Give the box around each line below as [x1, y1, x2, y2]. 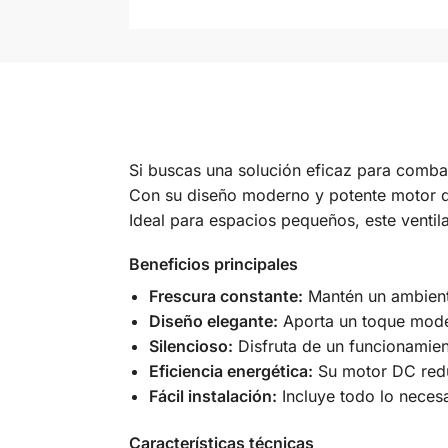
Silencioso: [148, 336, 233, 357]
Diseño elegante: [148, 311, 278, 332]
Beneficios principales [128, 254, 298, 275]
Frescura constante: [148, 286, 303, 307]
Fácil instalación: [148, 386, 277, 407]
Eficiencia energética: [148, 361, 313, 382]
